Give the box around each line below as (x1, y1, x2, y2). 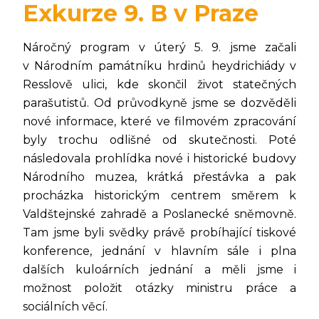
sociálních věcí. (23, 299, 110, 313)
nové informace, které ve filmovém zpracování (23, 114, 296, 128)
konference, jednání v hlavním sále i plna (23, 244, 296, 258)
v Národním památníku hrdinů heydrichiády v (23, 58, 296, 73)
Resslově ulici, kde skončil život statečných (23, 77, 296, 91)
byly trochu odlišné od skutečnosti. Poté (23, 132, 296, 147)
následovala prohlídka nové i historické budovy (23, 151, 296, 165)
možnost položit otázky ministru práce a (23, 281, 296, 295)
